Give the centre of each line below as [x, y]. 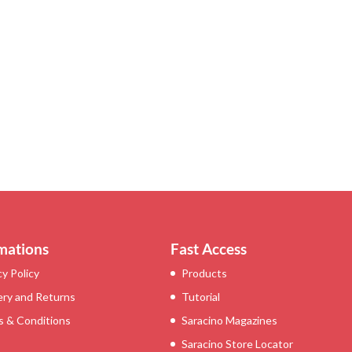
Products [204, 273]
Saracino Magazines [229, 320]
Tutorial [200, 296]
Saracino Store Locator [237, 343]
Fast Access [208, 248]
